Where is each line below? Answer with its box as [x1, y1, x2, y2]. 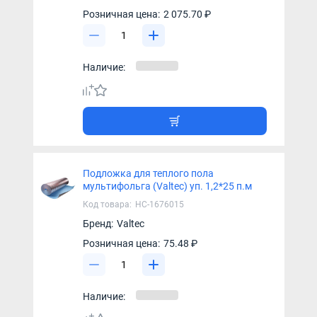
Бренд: [82, 218, 113, 230]
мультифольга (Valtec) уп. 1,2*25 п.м [82, 180, 252, 192]
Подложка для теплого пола [82, 168, 214, 180]
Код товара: [82, 200, 132, 210]
